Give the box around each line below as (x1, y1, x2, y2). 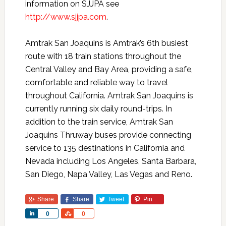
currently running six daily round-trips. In (25, 104, 172, 114)
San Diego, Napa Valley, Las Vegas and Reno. (25, 169, 192, 180)
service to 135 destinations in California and (25, 143, 185, 153)
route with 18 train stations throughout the (25, 51, 181, 62)
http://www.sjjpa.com (25, 12, 106, 22)
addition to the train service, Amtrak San (25, 117, 173, 127)
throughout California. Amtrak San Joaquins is (25, 91, 193, 101)
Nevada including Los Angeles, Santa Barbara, (25, 156, 196, 166)
